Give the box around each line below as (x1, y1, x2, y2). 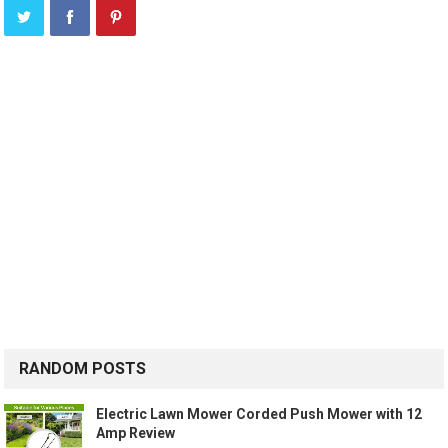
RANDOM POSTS (19, 359, 147, 379)
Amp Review (96, 425, 176, 442)
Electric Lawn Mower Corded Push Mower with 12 (96, 406, 423, 423)
